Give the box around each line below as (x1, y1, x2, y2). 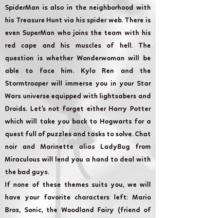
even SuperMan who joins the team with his (5, 30, 151, 37)
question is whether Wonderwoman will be (5, 55, 151, 62)
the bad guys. (5, 169, 49, 176)
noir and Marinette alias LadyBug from (5, 144, 151, 151)
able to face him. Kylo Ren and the (5, 68, 151, 75)
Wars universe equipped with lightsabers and (5, 93, 151, 100)
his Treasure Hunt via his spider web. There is (5, 17, 151, 24)
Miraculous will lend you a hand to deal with (5, 156, 151, 163)
